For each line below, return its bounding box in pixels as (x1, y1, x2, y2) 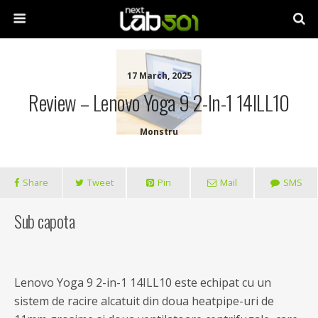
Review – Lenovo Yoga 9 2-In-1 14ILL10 (28, 87, 290, 117)
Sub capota (14, 208, 75, 234)
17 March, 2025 (126, 70, 192, 82)
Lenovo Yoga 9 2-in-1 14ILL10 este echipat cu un (14, 275, 271, 290)
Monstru (140, 126, 178, 138)
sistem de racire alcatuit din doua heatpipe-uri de (14, 293, 274, 309)
